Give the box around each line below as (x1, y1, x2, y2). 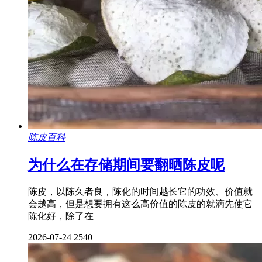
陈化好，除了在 (28, 211, 94, 222)
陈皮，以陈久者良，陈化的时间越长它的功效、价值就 (28, 187, 253, 197)
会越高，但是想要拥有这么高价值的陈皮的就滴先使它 (28, 199, 253, 209)
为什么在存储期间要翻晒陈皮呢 (28, 157, 225, 173)
